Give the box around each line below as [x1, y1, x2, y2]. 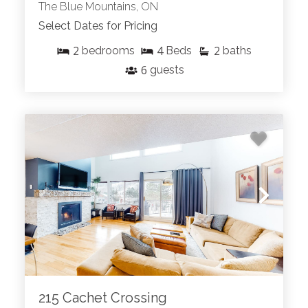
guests [149, 63, 184, 77]
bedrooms [82, 44, 135, 58]
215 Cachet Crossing [38, 289, 167, 307]
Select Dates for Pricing [38, 19, 157, 33]
